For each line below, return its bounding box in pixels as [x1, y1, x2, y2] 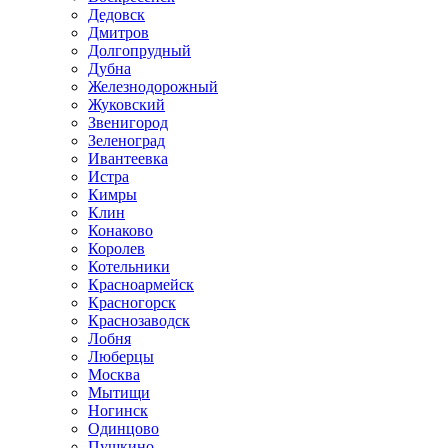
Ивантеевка [88, 150, 168, 168]
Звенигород [88, 114, 168, 132]
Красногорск [88, 294, 176, 312]
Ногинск [88, 402, 148, 420]
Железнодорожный [88, 78, 218, 96]
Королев [88, 240, 145, 258]
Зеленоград [88, 132, 165, 150]
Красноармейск [88, 276, 194, 294]
